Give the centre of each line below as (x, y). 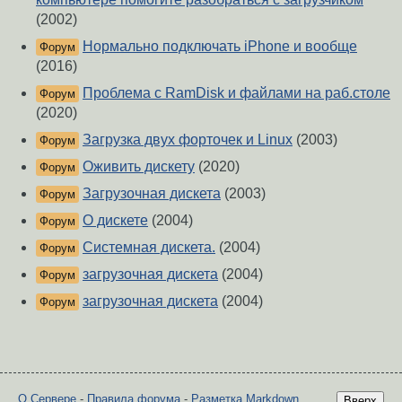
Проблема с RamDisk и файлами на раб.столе (236, 93)
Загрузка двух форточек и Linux (188, 140)
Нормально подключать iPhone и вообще (220, 47)
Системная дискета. (149, 248)
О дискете (115, 221)
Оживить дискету (139, 167)
